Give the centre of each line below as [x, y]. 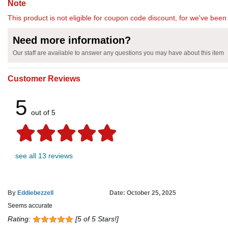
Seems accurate [30, 206]
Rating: [20, 219]
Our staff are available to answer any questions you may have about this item [118, 53]
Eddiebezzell [35, 193]
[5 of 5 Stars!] [96, 219]
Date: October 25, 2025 [143, 193]
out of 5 [43, 113]
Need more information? [72, 40]
